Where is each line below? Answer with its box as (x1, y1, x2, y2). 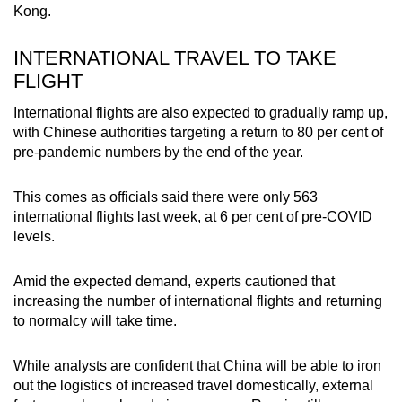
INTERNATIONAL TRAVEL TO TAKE (13, 46, 336, 69)
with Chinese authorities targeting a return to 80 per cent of (13, 124, 383, 140)
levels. (13, 228, 55, 244)
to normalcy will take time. (13, 312, 177, 328)
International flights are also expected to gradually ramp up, (13, 104, 388, 120)
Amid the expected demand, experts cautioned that (13, 273, 335, 289)
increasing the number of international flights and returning (13, 293, 382, 309)
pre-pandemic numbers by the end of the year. (13, 144, 303, 160)
